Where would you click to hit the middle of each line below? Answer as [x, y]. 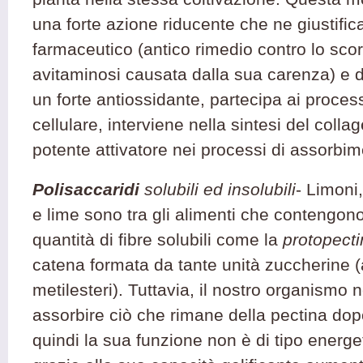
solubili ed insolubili [218, 189]
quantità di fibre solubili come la [158, 239]
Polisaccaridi [86, 189]
